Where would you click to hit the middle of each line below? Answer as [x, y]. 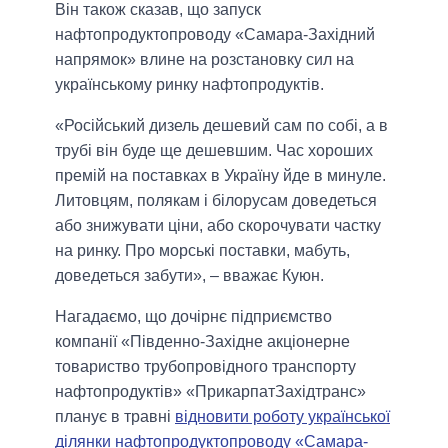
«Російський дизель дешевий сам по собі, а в [221, 126]
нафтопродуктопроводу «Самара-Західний [215, 35]
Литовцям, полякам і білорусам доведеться [216, 201]
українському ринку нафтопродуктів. [189, 85]
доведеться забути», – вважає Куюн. [189, 276]
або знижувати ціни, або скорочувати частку [218, 226]
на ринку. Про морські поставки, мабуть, [202, 251]
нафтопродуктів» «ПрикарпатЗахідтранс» [210, 392]
